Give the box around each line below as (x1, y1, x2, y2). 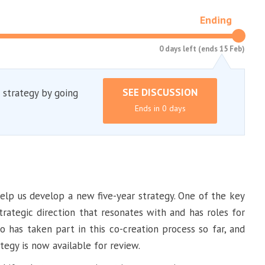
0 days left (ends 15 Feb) (159, 44, 245, 54)
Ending (200, 13, 232, 27)
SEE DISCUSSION (122, 86, 198, 99)
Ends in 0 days (134, 103, 186, 114)
